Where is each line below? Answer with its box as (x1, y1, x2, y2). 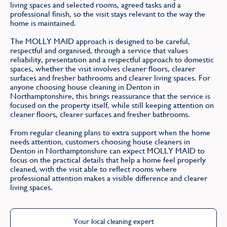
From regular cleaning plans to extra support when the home (10, 127, 210, 137)
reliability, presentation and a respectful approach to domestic (10, 54, 214, 64)
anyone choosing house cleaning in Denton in (10, 82, 160, 92)
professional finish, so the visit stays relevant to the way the (10, 9, 205, 19)
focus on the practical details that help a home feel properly (10, 155, 206, 165)
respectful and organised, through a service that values (10, 45, 188, 55)
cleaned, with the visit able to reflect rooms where (10, 164, 177, 174)
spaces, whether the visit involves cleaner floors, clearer (10, 63, 195, 73)
